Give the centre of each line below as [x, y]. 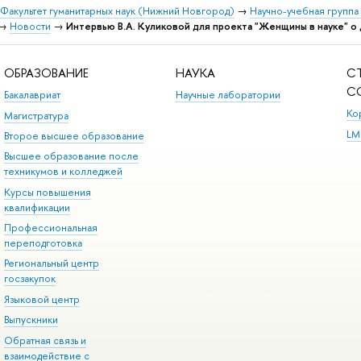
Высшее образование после [71, 156]
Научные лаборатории [228, 95]
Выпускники [31, 320]
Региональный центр [51, 263]
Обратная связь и [45, 340]
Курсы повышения [47, 192]
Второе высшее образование [74, 135]
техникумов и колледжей [63, 172]
